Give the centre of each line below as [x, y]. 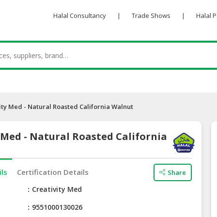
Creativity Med [57, 189]
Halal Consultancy [79, 15]
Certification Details [53, 172]
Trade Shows [151, 15]
